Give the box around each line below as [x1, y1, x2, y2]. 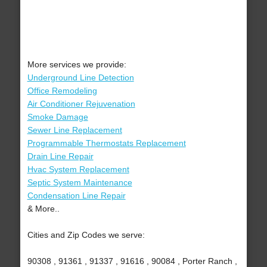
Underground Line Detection [27, 73, 134, 83]
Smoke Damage [27, 112, 88, 122]
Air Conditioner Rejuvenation [27, 99, 135, 109]
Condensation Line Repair [27, 191, 126, 201]
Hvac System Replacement [27, 164, 129, 175]
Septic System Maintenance [27, 178, 132, 188]
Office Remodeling [27, 86, 97, 96]
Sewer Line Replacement [27, 125, 122, 135]
